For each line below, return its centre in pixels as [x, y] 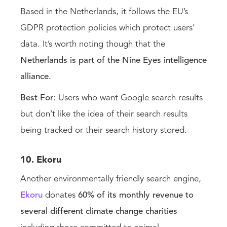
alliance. [37, 77]
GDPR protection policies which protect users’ [107, 28]
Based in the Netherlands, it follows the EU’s [104, 12]
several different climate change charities [99, 212]
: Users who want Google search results [128, 98]
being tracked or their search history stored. [105, 130]
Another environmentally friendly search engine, [111, 179]
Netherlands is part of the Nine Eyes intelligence [113, 61]
